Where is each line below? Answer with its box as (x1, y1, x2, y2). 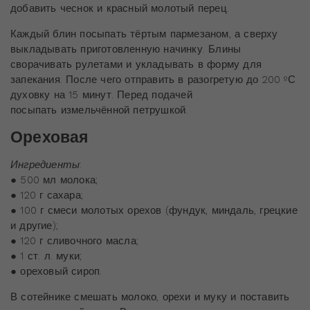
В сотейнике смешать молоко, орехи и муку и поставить (10, 290, 290, 303)
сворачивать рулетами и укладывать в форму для (10, 57, 262, 71)
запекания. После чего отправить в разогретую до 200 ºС (10, 73, 295, 86)
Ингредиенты (10, 158, 80, 171)
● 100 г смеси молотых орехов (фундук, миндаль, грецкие (10, 203, 298, 217)
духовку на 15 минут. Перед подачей (10, 88, 192, 101)
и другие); (10, 219, 58, 232)
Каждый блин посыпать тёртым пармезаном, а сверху (10, 27, 278, 40)
